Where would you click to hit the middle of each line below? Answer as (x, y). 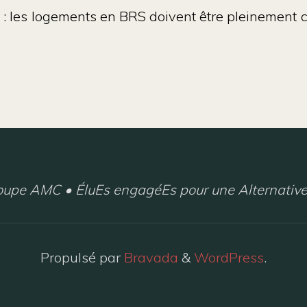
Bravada (149, 257)
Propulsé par (81, 257)
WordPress (229, 257)
